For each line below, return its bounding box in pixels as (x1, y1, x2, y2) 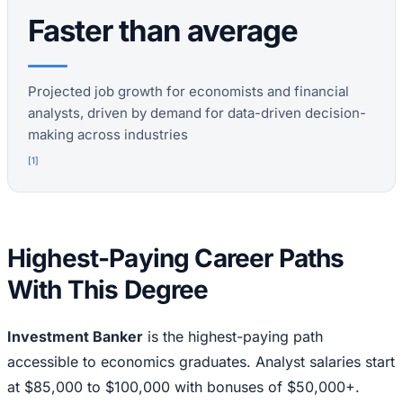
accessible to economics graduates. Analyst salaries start (7, 353, 395, 372)
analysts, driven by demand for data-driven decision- (28, 104, 366, 122)
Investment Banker (7, 327, 143, 346)
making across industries (28, 126, 188, 144)
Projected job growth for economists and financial (28, 83, 349, 101)
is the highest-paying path (143, 327, 323, 346)
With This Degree (7, 274, 209, 306)
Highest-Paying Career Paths (7, 243, 345, 274)
